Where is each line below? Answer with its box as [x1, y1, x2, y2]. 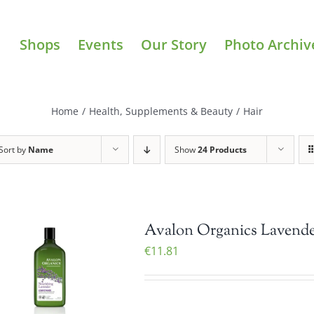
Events [78, 34, 123, 54]
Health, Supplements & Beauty [89, 104, 233, 118]
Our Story [141, 34, 207, 54]
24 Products [198, 144, 247, 156]
